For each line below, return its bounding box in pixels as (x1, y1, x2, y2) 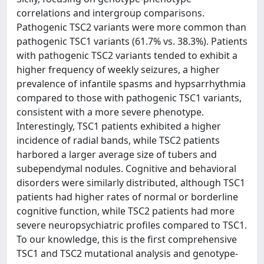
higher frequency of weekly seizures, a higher (16, 63, 220, 76)
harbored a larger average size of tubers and (16, 148, 217, 161)
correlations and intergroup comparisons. (16, 6, 204, 19)
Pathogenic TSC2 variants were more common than (16, 21, 246, 34)
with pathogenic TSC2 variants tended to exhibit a (16, 49, 237, 62)
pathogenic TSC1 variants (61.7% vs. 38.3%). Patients (16, 35, 247, 48)
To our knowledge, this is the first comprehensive (16, 233, 237, 246)
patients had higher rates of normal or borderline (16, 190, 238, 203)
